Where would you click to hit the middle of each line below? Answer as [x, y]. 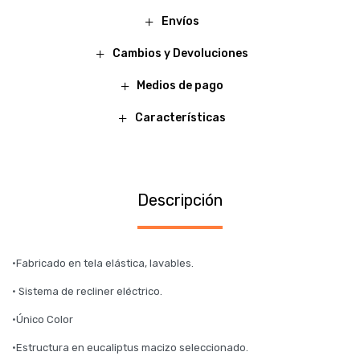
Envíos [180, 21]
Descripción [180, 200]
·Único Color [43, 319]
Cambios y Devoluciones [180, 53]
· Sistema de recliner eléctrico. [87, 291]
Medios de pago [180, 86]
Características [180, 118]
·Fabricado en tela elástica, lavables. [103, 263]
